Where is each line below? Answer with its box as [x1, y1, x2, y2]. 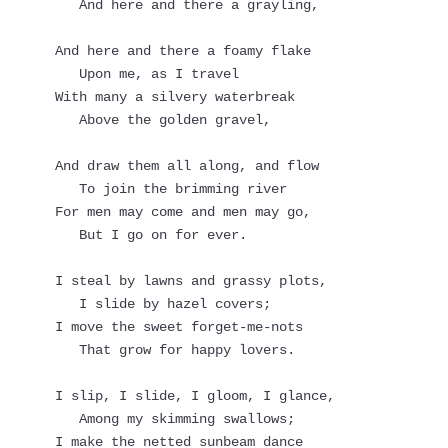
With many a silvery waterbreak [54, 88, 295, 105]
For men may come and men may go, [54, 203, 311, 220]
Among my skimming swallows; [78, 410, 295, 427]
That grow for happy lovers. [78, 341, 295, 358]
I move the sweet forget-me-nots [54, 318, 303, 335]
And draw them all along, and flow [54, 157, 319, 174]
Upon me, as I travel [78, 65, 239, 82]
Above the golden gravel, [78, 111, 271, 128]
